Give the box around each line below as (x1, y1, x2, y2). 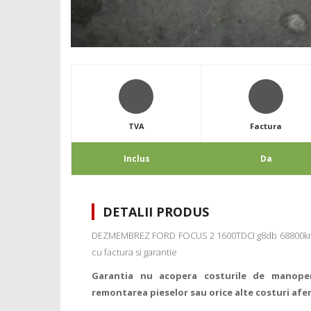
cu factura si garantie (92, 246, 177, 259)
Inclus (123, 153, 150, 165)
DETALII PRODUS (103, 203, 209, 221)
